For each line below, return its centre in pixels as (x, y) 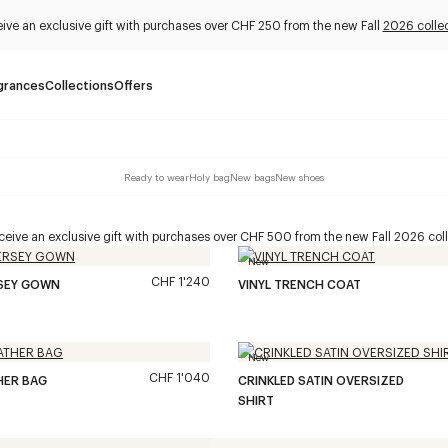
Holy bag (209, 176)
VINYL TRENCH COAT (299, 284)
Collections (79, 85)
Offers (133, 85)
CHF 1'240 (180, 281)
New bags (252, 176)
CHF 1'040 (179, 377)
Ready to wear (156, 176)
